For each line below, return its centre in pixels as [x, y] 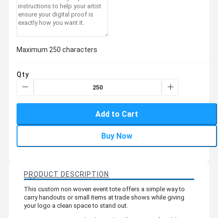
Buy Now [117, 136]
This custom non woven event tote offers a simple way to [104, 189]
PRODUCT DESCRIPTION [66, 174]
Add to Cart [117, 114]
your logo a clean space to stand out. [76, 205]
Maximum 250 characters [57, 49]
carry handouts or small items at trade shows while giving [104, 197]
